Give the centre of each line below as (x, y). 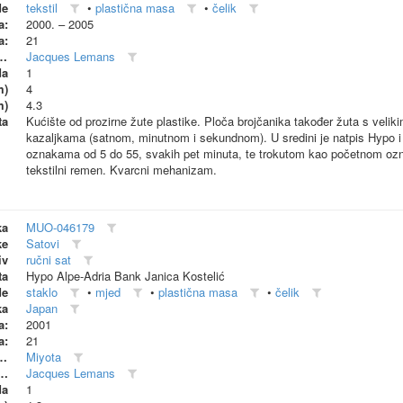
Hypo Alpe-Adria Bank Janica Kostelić (125, 276)
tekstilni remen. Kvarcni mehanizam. (121, 170)
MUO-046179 (60, 227)
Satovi (43, 243)
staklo (42, 292)
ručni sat (49, 260)
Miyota (44, 357)
